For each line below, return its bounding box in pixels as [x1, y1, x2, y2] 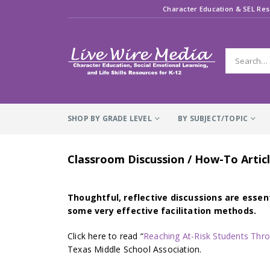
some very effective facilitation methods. [67, 205, 257, 216]
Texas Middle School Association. [67, 243, 202, 255]
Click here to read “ [67, 230, 143, 242]
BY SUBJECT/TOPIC [178, 113, 248, 124]
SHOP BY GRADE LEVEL [67, 113, 152, 124]
